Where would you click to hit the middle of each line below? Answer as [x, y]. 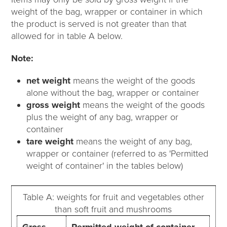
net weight [49, 80]
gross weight [53, 105]
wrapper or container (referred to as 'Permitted [118, 153]
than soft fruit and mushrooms [113, 209]
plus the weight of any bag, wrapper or [103, 117]
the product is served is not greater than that [99, 24]
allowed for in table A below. [67, 36]
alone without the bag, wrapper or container [113, 92]
